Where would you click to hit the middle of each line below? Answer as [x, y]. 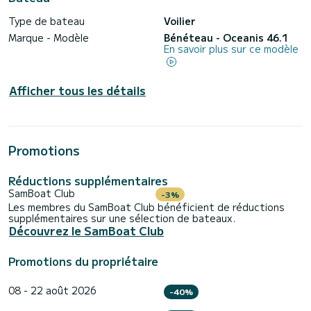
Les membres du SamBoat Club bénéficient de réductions [146, 207]
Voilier [180, 21]
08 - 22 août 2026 [52, 291]
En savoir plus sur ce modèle [231, 49]
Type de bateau [47, 21]
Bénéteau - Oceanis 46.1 [226, 38]
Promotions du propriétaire [83, 261]
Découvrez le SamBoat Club [86, 231]
